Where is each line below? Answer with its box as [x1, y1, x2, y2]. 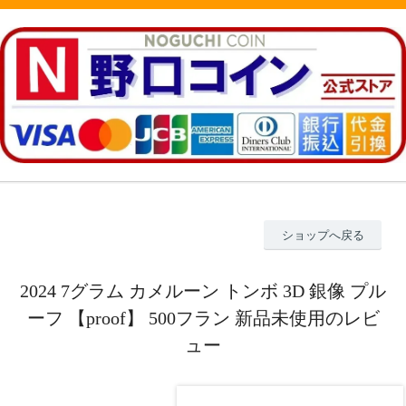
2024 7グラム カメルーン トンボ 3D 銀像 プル [20, 280, 386, 301]
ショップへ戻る [281, 228, 364, 243]
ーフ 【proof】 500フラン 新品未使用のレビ [26, 307, 380, 328]
